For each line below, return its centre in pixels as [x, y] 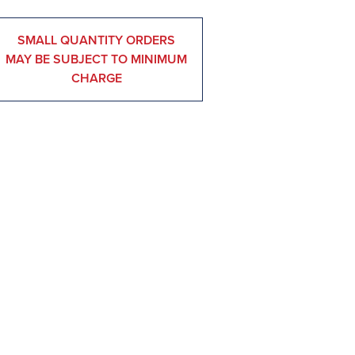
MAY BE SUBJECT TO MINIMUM [97, 59]
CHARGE [96, 78]
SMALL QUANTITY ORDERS [97, 40]
